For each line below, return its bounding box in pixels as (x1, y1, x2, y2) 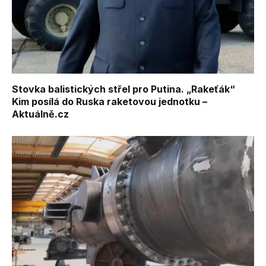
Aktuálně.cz (12, 108, 69, 121)
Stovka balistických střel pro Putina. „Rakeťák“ (12, 83, 235, 96)
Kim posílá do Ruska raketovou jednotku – (12, 96, 207, 108)
